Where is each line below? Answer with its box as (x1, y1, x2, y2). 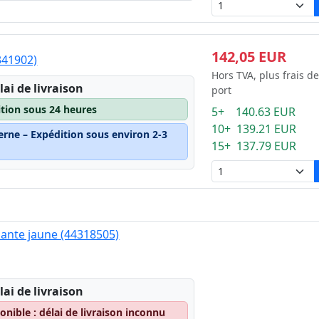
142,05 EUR (211, 47, 286, 66)
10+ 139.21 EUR (211, 121, 296, 137)
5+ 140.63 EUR (211, 104, 296, 120)
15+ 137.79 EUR (211, 138, 296, 154)
